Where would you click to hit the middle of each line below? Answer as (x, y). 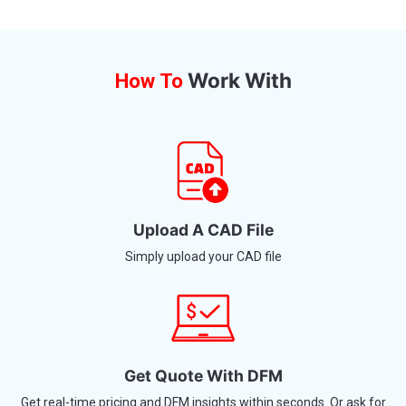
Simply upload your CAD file (203, 199)
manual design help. (203, 361)
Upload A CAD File (203, 172)
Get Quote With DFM (203, 318)
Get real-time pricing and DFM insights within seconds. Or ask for (203, 345)
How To (149, 24)
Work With (237, 23)
